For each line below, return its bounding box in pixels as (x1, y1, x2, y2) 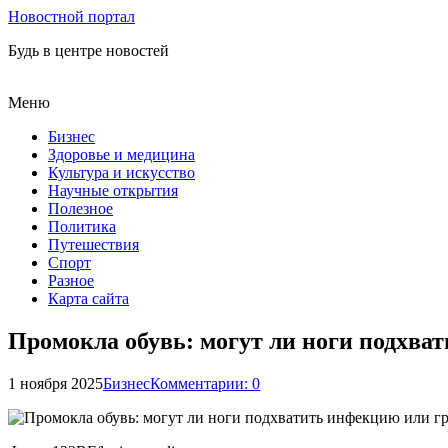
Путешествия (48, 236, 139, 253)
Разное (48, 272, 94, 289)
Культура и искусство (48, 164, 195, 181)
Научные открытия (48, 182, 178, 199)
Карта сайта (48, 290, 129, 307)
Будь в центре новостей (8, 42, 169, 59)
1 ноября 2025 (8, 374, 103, 392)
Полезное (48, 200, 113, 217)
